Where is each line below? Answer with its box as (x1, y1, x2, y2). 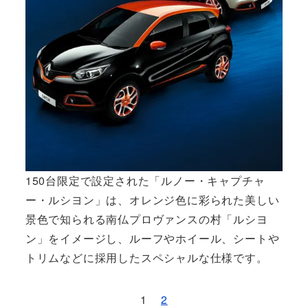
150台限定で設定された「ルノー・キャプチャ (25, 172, 265, 188)
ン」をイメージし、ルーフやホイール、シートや (25, 230, 280, 246)
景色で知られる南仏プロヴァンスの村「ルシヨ (25, 210, 268, 227)
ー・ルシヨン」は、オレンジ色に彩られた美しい (25, 191, 280, 208)
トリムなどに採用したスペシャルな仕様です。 (25, 249, 268, 265)
